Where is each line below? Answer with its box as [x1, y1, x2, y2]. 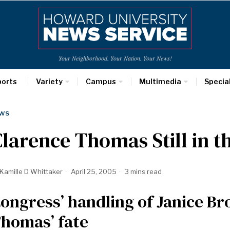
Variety [35, 77, 63, 86]
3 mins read [123, 167, 162, 176]
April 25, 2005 [69, 167, 117, 176]
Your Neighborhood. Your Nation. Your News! [58, 54, 172, 62]
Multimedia [139, 77, 181, 86]
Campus [85, 77, 116, 86]
